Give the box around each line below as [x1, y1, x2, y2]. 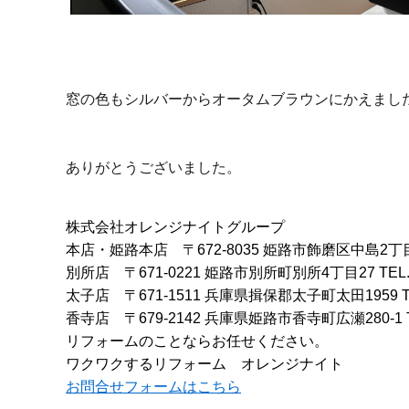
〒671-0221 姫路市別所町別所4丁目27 [124, 264, 379, 280]
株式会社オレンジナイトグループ [66, 218, 285, 235]
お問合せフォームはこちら [66, 378, 241, 394]
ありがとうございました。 [66, 159, 241, 175]
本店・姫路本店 [66, 241, 168, 257]
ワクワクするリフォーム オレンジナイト [66, 355, 343, 372]
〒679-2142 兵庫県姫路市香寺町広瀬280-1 [124, 309, 406, 326]
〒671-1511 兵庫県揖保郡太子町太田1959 [124, 287, 402, 303]
